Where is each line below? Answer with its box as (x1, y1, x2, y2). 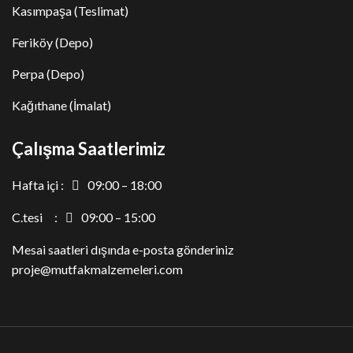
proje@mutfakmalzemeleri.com (12, 261, 183, 277)
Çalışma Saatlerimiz (12, 137, 165, 159)
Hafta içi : (12, 176, 64, 192)
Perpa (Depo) (12, 65, 84, 81)
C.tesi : (12, 209, 58, 225)
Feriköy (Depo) (12, 34, 93, 50)
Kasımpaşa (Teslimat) (12, 2, 128, 18)
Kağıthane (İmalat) (12, 97, 111, 113)
